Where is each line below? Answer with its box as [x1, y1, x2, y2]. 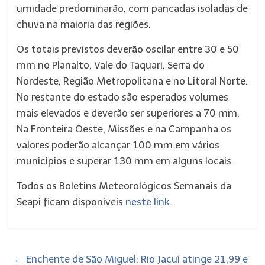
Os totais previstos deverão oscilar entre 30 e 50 [17, 43, 240, 55]
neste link [125, 196, 170, 208]
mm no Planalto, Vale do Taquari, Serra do [17, 59, 205, 71]
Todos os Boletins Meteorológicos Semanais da [17, 180, 232, 192]
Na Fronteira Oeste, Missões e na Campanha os [17, 123, 232, 135]
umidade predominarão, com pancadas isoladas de [17, 2, 248, 14]
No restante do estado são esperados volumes [17, 91, 229, 103]
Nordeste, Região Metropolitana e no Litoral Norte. [17, 75, 248, 87]
